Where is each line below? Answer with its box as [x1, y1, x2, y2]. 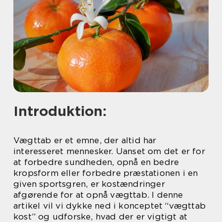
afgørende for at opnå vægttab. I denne [13, 190, 183, 200]
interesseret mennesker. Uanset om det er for [13, 146, 205, 156]
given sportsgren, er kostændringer [13, 179, 165, 189]
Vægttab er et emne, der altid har [13, 135, 157, 145]
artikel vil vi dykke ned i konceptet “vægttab [13, 201, 206, 211]
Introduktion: [13, 103, 107, 119]
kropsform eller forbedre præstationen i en [13, 168, 198, 178]
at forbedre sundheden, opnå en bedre [13, 157, 179, 167]
